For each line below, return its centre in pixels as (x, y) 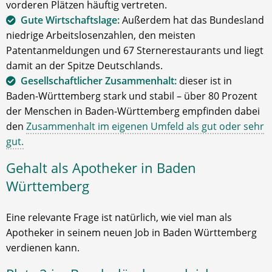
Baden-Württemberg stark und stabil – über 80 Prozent (132, 96)
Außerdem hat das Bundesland (192, 20)
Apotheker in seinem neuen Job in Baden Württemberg (131, 233)
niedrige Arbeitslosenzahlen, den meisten (101, 35)
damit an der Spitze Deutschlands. (84, 66)
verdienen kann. (43, 248)
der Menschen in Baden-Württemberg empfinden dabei (133, 111)
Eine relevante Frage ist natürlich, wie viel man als (119, 217)
